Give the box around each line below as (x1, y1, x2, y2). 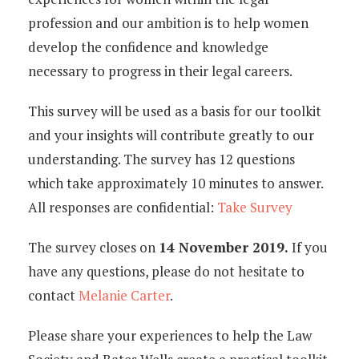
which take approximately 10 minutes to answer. (28, 174, 323, 192)
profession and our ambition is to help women (28, 14, 309, 32)
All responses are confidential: (28, 198, 217, 216)
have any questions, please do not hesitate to (28, 262, 305, 280)
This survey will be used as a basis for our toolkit (28, 102, 321, 120)
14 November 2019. (159, 238, 288, 256)
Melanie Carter (79, 286, 170, 305)
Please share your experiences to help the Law (28, 326, 312, 345)
